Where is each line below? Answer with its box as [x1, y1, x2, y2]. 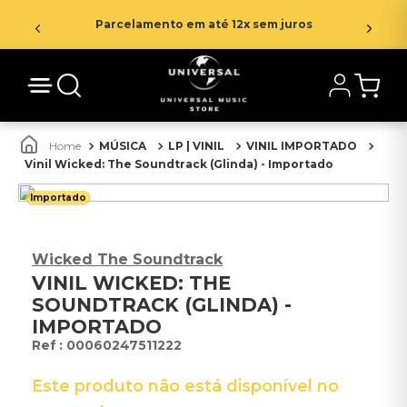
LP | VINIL [168, 139, 224, 153]
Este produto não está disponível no [32, 376, 339, 396]
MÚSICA [99, 139, 146, 153]
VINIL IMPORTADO [246, 139, 357, 153]
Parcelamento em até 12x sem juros [94, 17, 313, 31]
